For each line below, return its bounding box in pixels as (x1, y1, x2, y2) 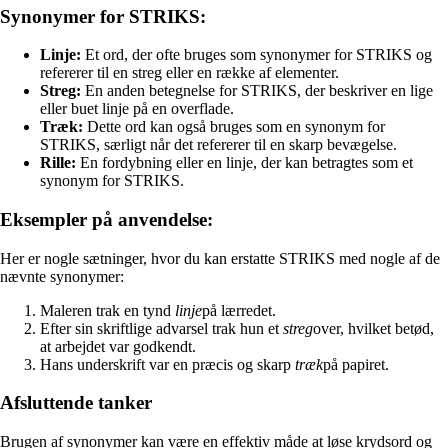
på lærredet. (202, 301, 276, 319)
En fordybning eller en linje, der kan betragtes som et (76, 154, 413, 172)
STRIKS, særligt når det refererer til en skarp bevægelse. (40, 136, 397, 154)
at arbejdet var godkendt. (40, 337, 196, 355)
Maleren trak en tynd (40, 301, 175, 319)
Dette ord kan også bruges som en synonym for (83, 118, 385, 136)
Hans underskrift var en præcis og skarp (40, 355, 295, 373)
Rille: (40, 154, 76, 172)
